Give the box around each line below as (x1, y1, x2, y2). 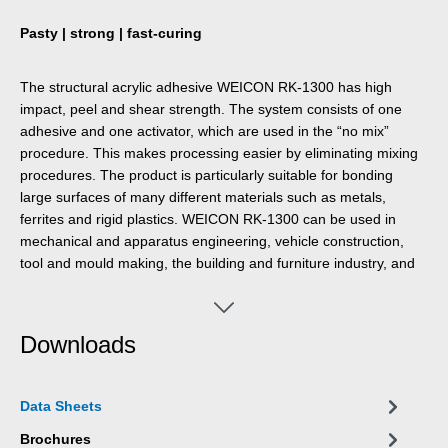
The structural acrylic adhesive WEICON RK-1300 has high (20, 78, 392, 95)
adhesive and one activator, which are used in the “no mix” (20, 122, 389, 139)
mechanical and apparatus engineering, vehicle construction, (20, 232, 404, 249)
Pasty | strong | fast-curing (20, 24, 202, 41)
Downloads (20, 331, 136, 359)
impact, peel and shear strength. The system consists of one (20, 100, 402, 117)
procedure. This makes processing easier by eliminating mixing (20, 144, 418, 161)
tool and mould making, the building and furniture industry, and (20, 254, 415, 271)
